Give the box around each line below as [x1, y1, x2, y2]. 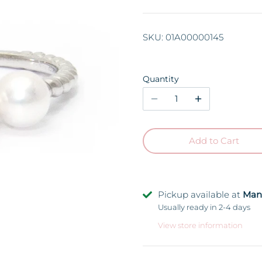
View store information [157, 220, 243, 230]
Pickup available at [157, 189, 243, 201]
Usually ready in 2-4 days [157, 203, 250, 212]
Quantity [142, 74, 179, 84]
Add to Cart [189, 135, 240, 147]
